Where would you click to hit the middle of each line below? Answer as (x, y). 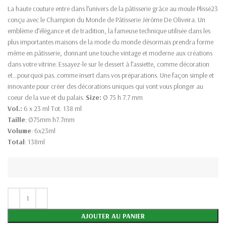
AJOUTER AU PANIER (113, 216)
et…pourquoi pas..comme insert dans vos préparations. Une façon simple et (111, 75)
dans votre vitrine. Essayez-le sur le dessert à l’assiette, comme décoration (108, 64)
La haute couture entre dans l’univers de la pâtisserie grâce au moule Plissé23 (113, 9)
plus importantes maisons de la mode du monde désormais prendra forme (110, 42)
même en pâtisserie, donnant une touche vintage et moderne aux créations (110, 53)
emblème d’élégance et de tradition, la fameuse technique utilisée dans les (109, 31)
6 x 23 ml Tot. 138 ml (52, 109)
